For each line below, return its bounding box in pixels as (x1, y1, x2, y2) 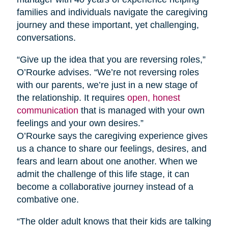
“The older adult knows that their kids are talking (16, 216, 211, 226)
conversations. (16, 32, 76, 43)
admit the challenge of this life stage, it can (16, 168, 189, 179)
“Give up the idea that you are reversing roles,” (16, 54, 206, 65)
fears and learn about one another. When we (16, 156, 197, 166)
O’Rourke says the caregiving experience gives (16, 130, 208, 141)
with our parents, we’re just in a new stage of (16, 79, 197, 90)
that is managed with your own (78, 105, 205, 116)
